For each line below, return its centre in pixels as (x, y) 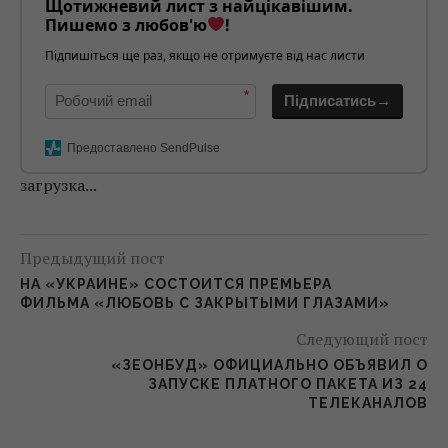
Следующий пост (362, 338)
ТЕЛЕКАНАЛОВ (368, 402)
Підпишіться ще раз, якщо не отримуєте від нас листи (205, 55)
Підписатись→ (337, 100)
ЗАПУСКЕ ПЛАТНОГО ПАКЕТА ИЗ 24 (288, 383)
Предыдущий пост (92, 257)
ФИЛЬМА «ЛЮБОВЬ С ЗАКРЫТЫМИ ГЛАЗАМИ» (209, 302)
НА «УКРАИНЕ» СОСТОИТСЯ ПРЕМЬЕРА (176, 283)
